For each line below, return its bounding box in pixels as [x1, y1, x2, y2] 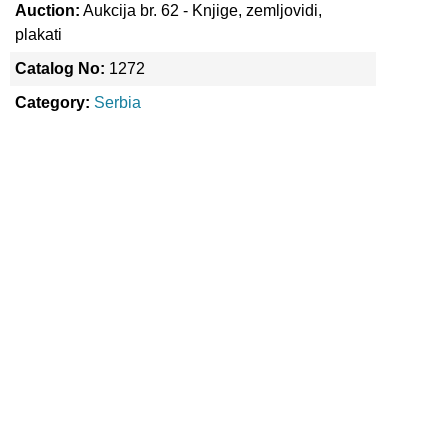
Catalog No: [14, 60, 105, 77]
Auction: [14, 2, 80, 19]
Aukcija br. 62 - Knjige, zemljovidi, [79, 2, 322, 19]
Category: [14, 94, 90, 111]
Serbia [93, 94, 141, 111]
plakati [14, 26, 62, 43]
